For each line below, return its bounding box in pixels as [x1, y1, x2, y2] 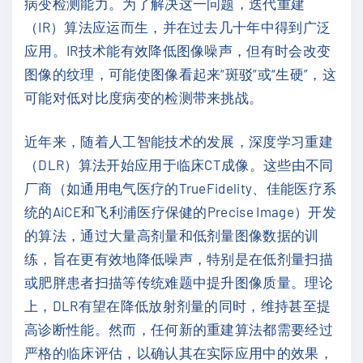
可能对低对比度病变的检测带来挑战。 [24, 88, 263, 105]
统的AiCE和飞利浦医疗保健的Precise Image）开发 [24, 203, 336, 220]
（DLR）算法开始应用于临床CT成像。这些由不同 [24, 156, 334, 173]
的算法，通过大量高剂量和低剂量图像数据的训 [24, 227, 319, 243]
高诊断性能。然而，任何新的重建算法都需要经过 [24, 321, 334, 337]
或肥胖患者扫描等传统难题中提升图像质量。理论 [24, 274, 334, 290]
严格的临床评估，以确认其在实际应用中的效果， [24, 344, 334, 361]
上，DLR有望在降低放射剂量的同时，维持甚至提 [24, 297, 331, 314]
